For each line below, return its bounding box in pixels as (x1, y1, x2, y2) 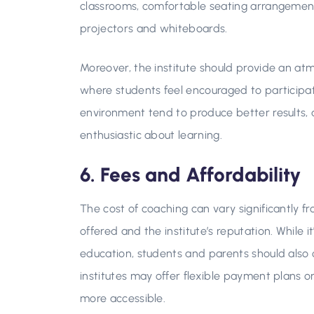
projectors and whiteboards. (80, 22, 228, 35)
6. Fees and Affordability (80, 163, 301, 186)
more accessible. (80, 292, 166, 305)
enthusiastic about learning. (80, 128, 222, 142)
